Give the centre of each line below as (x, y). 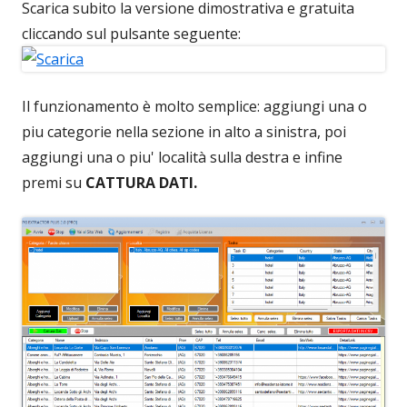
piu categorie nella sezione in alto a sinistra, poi (184, 132)
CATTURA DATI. (141, 183)
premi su (54, 183)
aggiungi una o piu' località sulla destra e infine (182, 157)
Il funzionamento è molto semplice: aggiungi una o (194, 106)
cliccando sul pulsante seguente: (131, 34)
